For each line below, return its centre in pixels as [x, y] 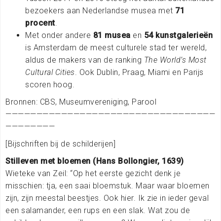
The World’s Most [175, 60]
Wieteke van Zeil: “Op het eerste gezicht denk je [93, 173]
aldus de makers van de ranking [85, 60]
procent [40, 23]
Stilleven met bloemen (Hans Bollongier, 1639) [95, 161]
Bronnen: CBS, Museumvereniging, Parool [81, 102]
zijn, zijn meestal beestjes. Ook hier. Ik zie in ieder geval [107, 198]
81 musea [112, 35]
